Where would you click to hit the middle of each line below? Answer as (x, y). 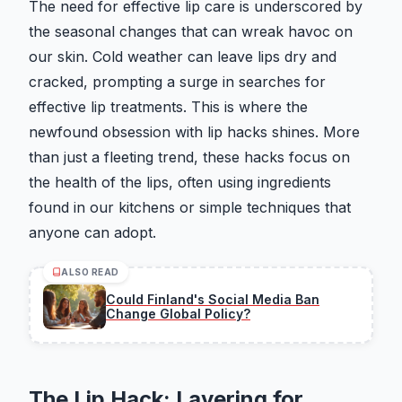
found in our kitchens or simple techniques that (190, 208)
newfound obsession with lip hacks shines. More (194, 132)
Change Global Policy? (178, 314)
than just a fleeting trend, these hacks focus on (189, 157)
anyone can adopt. (92, 233)
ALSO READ (90, 272)
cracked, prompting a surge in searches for (177, 82)
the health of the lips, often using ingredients (180, 183)
